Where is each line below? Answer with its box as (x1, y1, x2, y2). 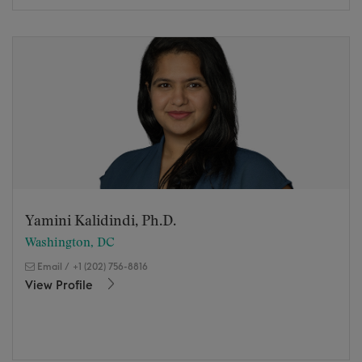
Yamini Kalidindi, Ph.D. (25, 213, 176, 229)
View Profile (25, 279, 96, 292)
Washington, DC (25, 236, 115, 249)
